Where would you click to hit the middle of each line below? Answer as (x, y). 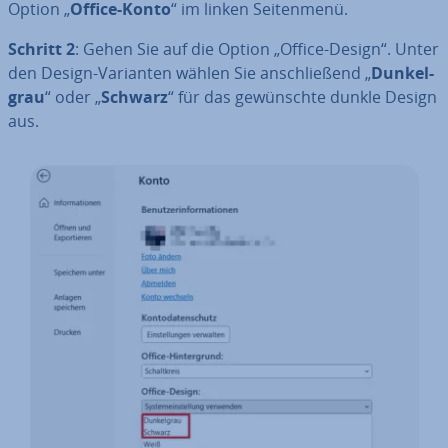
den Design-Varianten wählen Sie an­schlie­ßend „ (189, 73)
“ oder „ (73, 97)
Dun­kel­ (402, 73)
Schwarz (134, 97)
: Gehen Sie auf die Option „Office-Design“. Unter (257, 49)
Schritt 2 (41, 49)
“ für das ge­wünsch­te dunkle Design (302, 97)
